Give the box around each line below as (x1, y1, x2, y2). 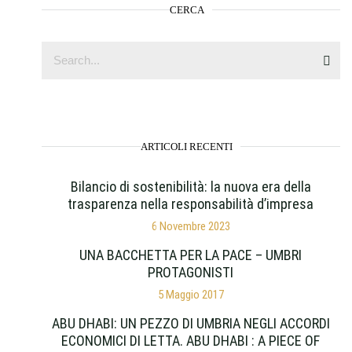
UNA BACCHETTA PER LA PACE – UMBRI (79, 246, 302, 263)
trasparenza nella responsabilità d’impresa (68, 195, 314, 212)
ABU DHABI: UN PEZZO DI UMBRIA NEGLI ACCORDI (51, 314, 330, 332)
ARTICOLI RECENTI (141, 140, 233, 152)
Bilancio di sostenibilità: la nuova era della (70, 178, 311, 195)
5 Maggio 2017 (157, 287, 224, 302)
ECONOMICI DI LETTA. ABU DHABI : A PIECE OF (61, 332, 321, 349)
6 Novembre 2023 (151, 218, 230, 233)
